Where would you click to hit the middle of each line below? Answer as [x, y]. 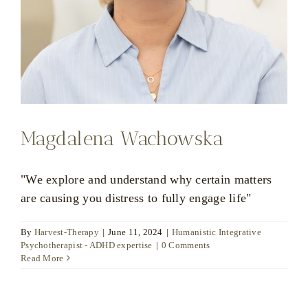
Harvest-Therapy [66, 232]
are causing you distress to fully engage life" [136, 198]
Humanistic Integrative [216, 232]
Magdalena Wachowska [122, 138]
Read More [42, 258]
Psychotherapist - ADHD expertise [87, 245]
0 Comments [186, 245]
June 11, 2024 [135, 232]
